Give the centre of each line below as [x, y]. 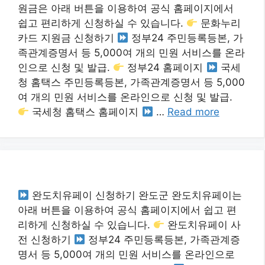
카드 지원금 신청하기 [67, 38]
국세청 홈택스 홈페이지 [85, 112]
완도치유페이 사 [203, 225]
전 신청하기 [46, 240]
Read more [193, 112]
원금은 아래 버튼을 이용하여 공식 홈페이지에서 [126, 8]
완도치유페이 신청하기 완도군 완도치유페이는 [136, 195]
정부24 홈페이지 [165, 67]
